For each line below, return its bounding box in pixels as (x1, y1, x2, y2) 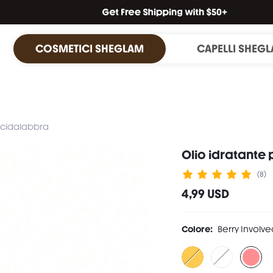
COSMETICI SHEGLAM (35, 42, 144, 55)
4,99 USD (182, 186, 229, 201)
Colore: (182, 224, 213, 234)
